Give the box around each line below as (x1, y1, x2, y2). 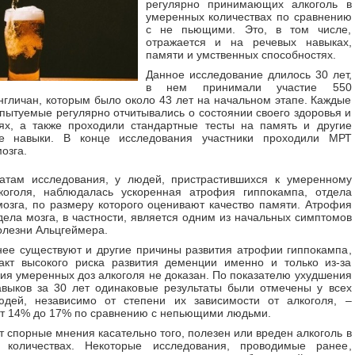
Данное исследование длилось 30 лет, (145, 68, 352, 81)
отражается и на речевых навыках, (145, 36, 352, 48)
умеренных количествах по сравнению (145, 10, 352, 23)
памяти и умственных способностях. (145, 48, 336, 61)
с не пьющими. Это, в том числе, (145, 23, 352, 36)
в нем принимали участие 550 (145, 81, 352, 94)
